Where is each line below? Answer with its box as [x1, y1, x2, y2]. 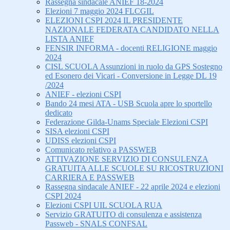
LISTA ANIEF [45, 34, 94, 44]
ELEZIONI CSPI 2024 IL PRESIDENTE [45, 16, 183, 25]
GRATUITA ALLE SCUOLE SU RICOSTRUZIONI [45, 164, 223, 173]
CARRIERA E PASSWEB [45, 173, 135, 182]
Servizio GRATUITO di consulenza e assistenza [45, 210, 202, 219]
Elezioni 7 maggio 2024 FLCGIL [45, 7, 154, 16]
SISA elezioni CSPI [45, 127, 109, 136]
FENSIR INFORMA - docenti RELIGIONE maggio [45, 44, 217, 53]
